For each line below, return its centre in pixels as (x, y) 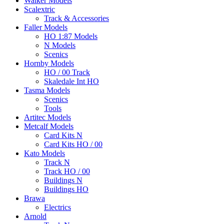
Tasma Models (47, 90)
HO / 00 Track (67, 72)
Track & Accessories (76, 18)
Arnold (35, 216)
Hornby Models (49, 63)
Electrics (57, 207)
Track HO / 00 (67, 171)
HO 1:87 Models (71, 36)
